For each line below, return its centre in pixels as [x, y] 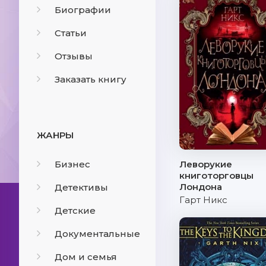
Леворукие [206, 164]
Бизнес [72, 164]
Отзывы [74, 56]
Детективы [81, 187]
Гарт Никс [203, 200]
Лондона [201, 187]
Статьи [71, 33]
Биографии [83, 10]
